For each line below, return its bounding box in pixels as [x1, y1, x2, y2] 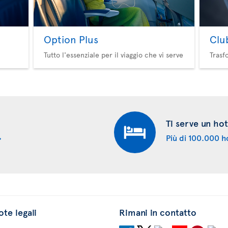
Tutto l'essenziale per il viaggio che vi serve [43, 49, 183, 60]
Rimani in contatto [119, 205, 196, 218]
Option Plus [43, 32, 98, 46]
